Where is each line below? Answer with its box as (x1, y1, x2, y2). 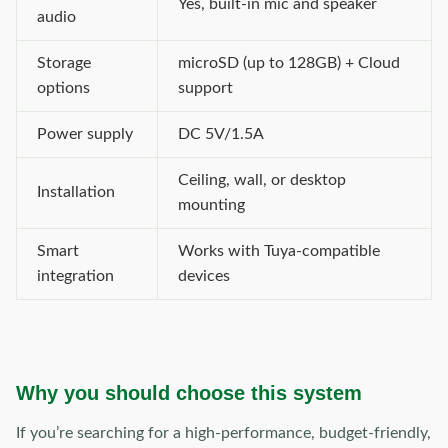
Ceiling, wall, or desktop (178, 172, 346, 188)
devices (178, 268, 230, 284)
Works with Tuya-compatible (178, 243, 380, 259)
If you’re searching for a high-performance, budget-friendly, (16, 425, 431, 441)
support (178, 80, 233, 96)
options (37, 80, 90, 96)
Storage (37, 55, 91, 71)
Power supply (37, 126, 133, 142)
